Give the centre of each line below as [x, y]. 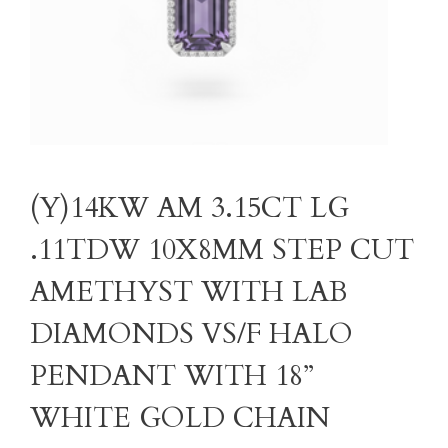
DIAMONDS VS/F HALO [191, 334]
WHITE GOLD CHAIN [180, 418]
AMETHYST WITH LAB [188, 292]
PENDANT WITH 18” [172, 376]
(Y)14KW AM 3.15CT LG [189, 208]
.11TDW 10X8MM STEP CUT [222, 250]
